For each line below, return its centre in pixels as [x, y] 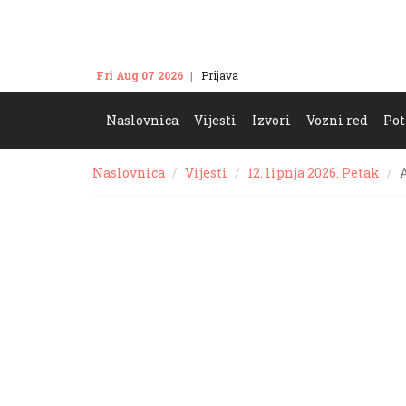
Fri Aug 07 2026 [140, 75]
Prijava [220, 75]
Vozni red [337, 120]
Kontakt [276, 75]
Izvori [271, 120]
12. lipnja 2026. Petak [314, 173]
